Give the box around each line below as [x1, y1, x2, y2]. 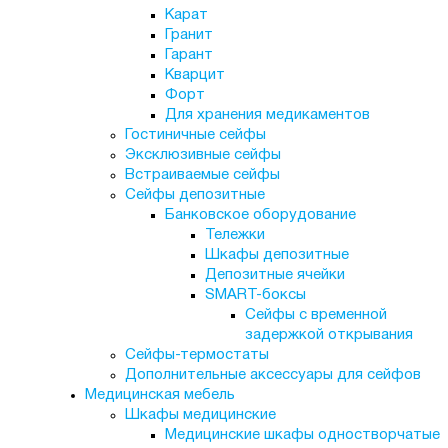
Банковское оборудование [164, 208, 356, 222]
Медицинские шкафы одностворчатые [164, 428, 440, 442]
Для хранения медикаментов [164, 108, 370, 122]
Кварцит [164, 68, 225, 82]
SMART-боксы [204, 288, 306, 302]
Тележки [204, 228, 265, 242]
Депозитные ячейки [204, 268, 345, 282]
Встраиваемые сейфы [124, 168, 280, 182]
